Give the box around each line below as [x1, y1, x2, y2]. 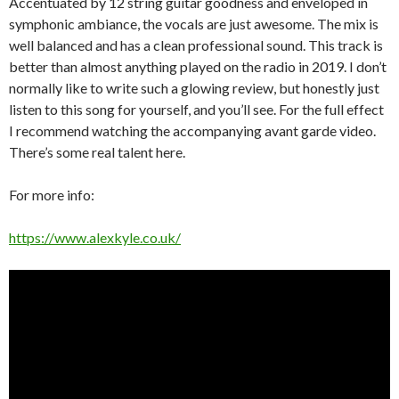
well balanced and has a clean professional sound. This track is [9, 37, 383, 54]
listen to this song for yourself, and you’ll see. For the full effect [9, 101, 384, 118]
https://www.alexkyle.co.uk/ [9, 229, 181, 247]
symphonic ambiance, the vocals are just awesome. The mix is [9, 15, 379, 33]
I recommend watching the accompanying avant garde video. [9, 122, 376, 140]
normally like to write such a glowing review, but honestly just [9, 79, 379, 97]
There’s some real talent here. [9, 143, 185, 161]
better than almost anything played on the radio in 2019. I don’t [9, 58, 387, 76]
